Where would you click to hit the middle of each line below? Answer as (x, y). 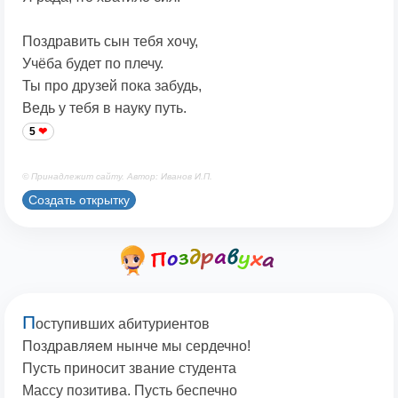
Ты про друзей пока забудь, (112, 86)
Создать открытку (79, 199)
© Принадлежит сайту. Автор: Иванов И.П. (117, 177)
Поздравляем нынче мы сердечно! (136, 346)
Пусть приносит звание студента (129, 369)
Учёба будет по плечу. (93, 64)
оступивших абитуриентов (123, 324)
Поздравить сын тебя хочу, (110, 42)
